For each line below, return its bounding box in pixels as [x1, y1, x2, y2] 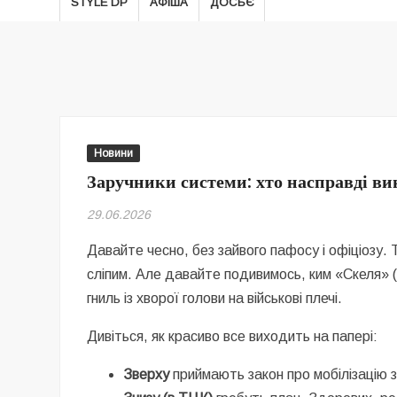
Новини [94, 147, 134, 160]
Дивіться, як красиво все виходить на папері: [87, 329, 378, 344]
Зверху [123, 367, 170, 382]
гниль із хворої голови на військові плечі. [87, 291, 343, 306]
